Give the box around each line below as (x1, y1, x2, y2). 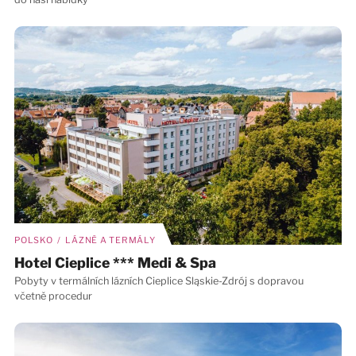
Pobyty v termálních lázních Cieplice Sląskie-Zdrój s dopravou (14, 275, 304, 288)
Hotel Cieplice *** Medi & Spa (14, 253, 216, 271)
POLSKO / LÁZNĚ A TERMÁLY (14, 234, 156, 246)
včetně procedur (14, 290, 92, 303)
